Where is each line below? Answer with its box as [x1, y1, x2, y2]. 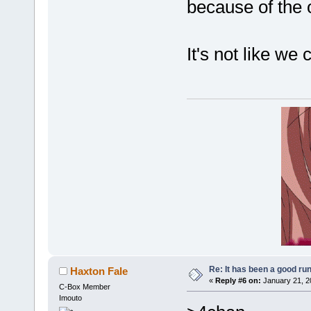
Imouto [58, 293, 82, 302]
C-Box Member [58, 282, 110, 291]
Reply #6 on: [215, 276, 261, 285]
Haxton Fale [70, 264, 128, 277]
